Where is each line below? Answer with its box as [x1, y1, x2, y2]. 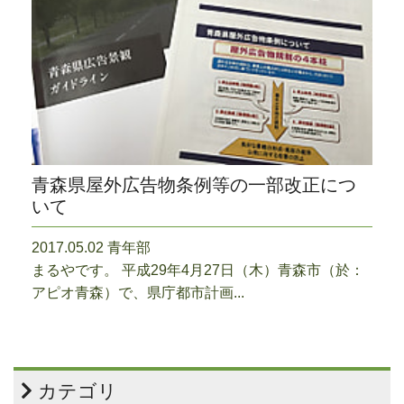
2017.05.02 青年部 [32, 240, 151, 256]
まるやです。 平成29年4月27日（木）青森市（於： [32, 262, 364, 279]
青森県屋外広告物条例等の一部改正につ [32, 174, 356, 196]
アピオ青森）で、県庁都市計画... [32, 285, 244, 301]
